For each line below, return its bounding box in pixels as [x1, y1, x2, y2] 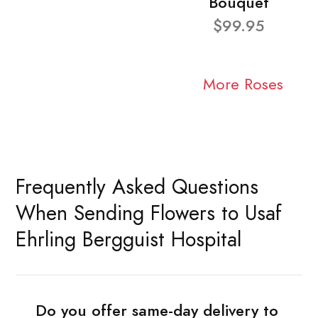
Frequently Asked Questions [16, 173, 258, 202]
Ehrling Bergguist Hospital [16, 226, 241, 254]
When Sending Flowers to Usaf [16, 199, 282, 228]
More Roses [202, 73, 283, 96]
